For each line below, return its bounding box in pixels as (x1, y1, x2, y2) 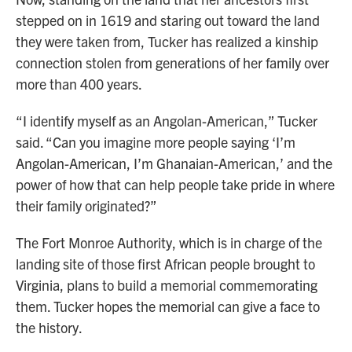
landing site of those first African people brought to (16, 255, 315, 273)
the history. (16, 318, 82, 337)
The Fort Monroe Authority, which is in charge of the (16, 233, 322, 252)
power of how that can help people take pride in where (16, 175, 335, 194)
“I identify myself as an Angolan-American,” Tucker (16, 112, 317, 130)
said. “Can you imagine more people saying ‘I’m (16, 133, 295, 152)
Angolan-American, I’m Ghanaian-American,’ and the (16, 154, 332, 173)
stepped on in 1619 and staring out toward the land (16, 11, 320, 30)
